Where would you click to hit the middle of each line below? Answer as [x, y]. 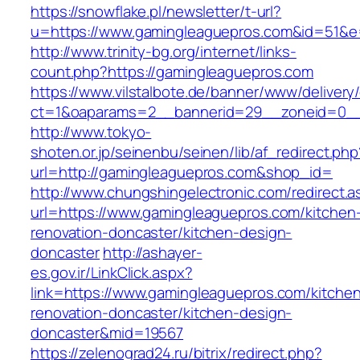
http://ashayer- [153, 253]
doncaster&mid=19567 [107, 333]
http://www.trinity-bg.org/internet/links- [164, 52]
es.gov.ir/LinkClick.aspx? [112, 273]
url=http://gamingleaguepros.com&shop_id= [182, 172]
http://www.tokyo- [91, 132]
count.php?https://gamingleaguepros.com [172, 72]
